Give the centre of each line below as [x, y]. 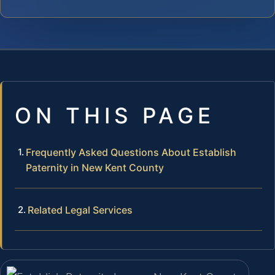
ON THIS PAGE [115, 115]
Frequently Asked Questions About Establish [131, 152]
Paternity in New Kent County [95, 167]
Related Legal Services [80, 210]
